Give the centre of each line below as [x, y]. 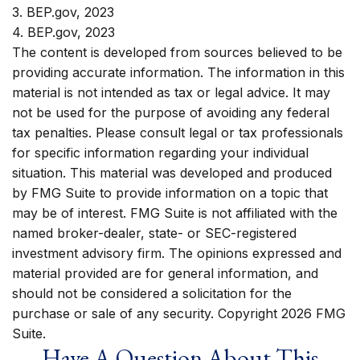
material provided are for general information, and [165, 273]
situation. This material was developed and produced [172, 173]
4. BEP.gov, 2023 [63, 32]
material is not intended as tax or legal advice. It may [171, 92]
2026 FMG [313, 313]
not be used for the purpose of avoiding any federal [171, 112]
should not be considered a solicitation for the [152, 293]
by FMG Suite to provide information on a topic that [170, 193]
